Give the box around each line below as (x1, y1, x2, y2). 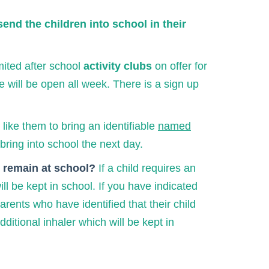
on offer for (152, 60, 207, 72)
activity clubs (83, 60, 152, 72)
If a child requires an (98, 162, 196, 174)
